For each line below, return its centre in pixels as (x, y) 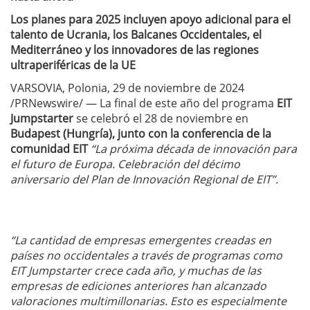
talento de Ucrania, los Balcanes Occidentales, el (136, 35)
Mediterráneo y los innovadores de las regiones (135, 50)
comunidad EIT (49, 149)
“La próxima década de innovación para (194, 149)
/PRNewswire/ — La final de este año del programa (144, 103)
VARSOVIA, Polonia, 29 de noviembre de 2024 (127, 88)
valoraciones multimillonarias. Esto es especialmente (148, 301)
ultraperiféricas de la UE (73, 65)
